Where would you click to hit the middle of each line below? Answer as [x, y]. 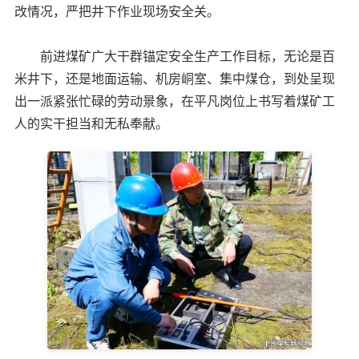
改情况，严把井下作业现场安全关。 [117, 11]
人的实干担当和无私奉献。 [91, 123]
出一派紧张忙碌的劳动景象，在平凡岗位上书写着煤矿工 [175, 101]
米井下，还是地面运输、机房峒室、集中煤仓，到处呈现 [175, 79]
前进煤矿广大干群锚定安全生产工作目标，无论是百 [175, 56]
